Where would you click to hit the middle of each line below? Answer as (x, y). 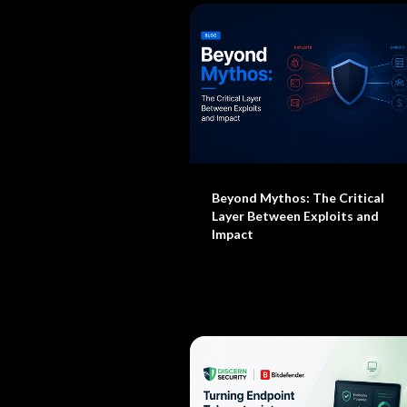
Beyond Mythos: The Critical (298, 198)
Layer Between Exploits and (295, 216)
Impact (233, 234)
